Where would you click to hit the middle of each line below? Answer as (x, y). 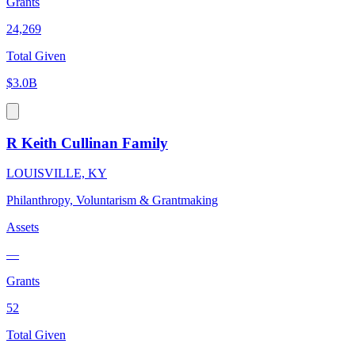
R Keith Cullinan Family (87, 143)
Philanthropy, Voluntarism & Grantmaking (112, 200)
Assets (23, 227)
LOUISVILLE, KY (57, 174)
